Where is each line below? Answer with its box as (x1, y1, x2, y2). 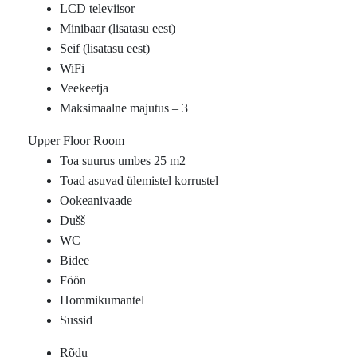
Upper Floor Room (28, 134, 124, 148)
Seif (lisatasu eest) (60, 41, 150, 56)
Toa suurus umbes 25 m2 (60, 154, 186, 168)
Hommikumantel (60, 293, 144, 308)
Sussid (60, 313, 92, 328)
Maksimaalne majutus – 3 (60, 101, 188, 116)
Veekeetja (60, 81, 108, 96)
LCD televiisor (60, 2, 135, 16)
